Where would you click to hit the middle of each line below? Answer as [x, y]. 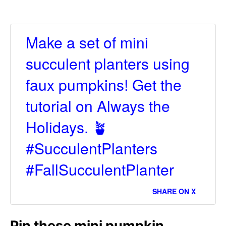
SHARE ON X [174, 191]
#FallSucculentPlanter [100, 169]
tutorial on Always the [98, 106]
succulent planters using [108, 64]
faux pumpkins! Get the [104, 85]
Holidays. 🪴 [67, 127]
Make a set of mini [87, 42]
